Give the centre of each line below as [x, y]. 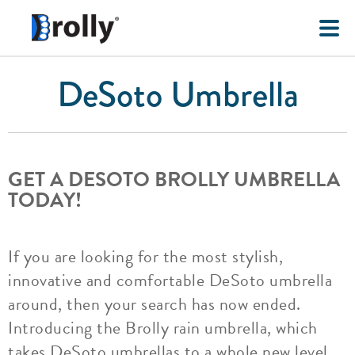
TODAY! [45, 200]
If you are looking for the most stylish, [145, 256]
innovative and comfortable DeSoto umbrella [170, 280]
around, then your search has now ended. [155, 304]
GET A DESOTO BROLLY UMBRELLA [174, 179]
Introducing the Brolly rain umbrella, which [163, 328]
